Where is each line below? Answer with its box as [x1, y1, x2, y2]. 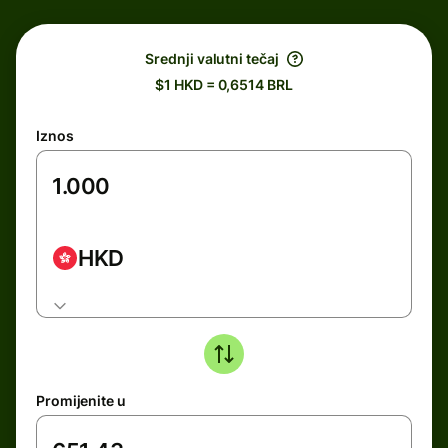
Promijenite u [36, 392, 126, 409]
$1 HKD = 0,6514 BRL [155, 76, 293, 93]
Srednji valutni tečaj [145, 50, 279, 67]
